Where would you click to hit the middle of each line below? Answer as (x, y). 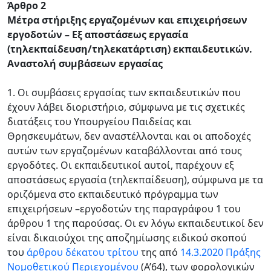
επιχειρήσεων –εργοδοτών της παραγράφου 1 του (124, 209)
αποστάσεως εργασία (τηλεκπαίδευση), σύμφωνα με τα (135, 180)
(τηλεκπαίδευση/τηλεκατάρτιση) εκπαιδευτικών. (130, 49)
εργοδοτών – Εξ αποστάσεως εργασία (98, 34)
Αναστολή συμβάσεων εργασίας (85, 64)
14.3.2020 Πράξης (220, 252)
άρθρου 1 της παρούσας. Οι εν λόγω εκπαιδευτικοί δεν (135, 223)
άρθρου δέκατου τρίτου (83, 252)
